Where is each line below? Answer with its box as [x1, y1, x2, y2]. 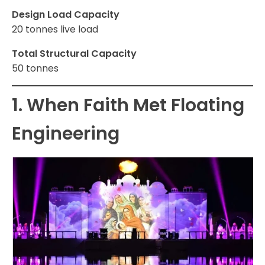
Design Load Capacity [12, 8, 119, 22]
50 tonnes [12, 62, 59, 76]
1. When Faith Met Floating [12, 93, 244, 118]
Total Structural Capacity [12, 47, 137, 61]
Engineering [12, 121, 119, 147]
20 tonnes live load [12, 22, 98, 37]
